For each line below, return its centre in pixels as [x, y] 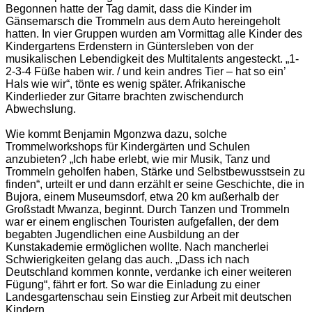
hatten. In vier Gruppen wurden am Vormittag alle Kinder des [154, 34]
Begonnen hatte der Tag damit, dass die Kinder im [128, 9]
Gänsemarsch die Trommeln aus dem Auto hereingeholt [143, 22]
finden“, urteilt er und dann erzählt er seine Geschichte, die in [155, 185]
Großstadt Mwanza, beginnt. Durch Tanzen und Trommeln [148, 210]
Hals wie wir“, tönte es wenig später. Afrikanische [126, 84]
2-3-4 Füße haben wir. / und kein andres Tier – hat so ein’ [146, 72]
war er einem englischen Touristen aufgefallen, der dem [142, 222]
